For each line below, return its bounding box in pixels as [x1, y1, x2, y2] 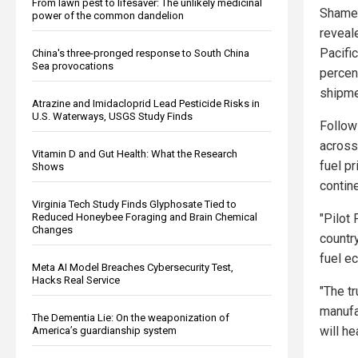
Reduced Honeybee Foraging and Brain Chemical [32, 210, 257, 223]
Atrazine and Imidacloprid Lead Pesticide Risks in [32, 97, 260, 109]
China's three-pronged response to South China [32, 46, 249, 59]
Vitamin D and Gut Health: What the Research [32, 147, 237, 160]
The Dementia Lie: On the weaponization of [32, 311, 229, 324]
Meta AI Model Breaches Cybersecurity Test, [32, 261, 233, 273]
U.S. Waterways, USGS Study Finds [32, 109, 193, 122]
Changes [32, 223, 73, 236]
